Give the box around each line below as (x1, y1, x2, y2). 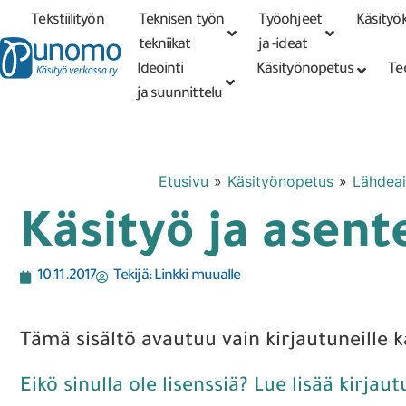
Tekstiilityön (31, 13, 104, 29)
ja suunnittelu (136, 86, 222, 102)
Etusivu (158, 172, 208, 190)
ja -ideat (257, 37, 307, 53)
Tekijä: (113, 268, 151, 285)
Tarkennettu (318, 16, 401, 32)
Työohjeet (257, 13, 322, 29)
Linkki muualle (150, 268, 241, 285)
